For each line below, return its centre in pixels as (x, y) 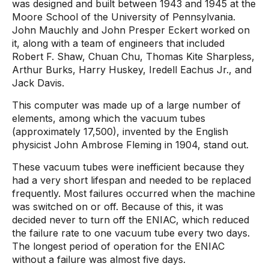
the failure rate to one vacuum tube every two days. (131, 233)
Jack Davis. (38, 83)
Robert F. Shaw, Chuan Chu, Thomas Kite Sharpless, (133, 56)
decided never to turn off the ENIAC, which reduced (131, 220)
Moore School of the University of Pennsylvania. (124, 17)
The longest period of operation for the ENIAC (118, 246)
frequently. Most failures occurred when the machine (134, 193)
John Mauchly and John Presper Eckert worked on (131, 30)
